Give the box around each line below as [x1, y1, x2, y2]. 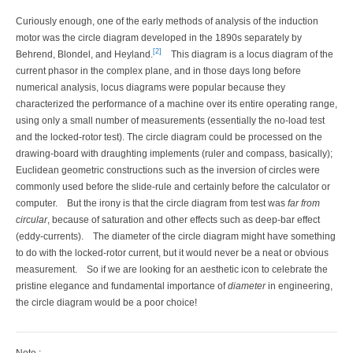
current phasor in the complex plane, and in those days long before [16, 65, 301, 76]
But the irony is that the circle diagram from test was [67, 197, 288, 209]
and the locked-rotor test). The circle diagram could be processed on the [16, 131, 322, 143]
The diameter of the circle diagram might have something [93, 230, 336, 242]
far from [288, 197, 320, 209]
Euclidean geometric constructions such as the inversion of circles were [16, 164, 320, 176]
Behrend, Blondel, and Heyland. [16, 48, 153, 60]
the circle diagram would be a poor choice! [16, 296, 197, 308]
